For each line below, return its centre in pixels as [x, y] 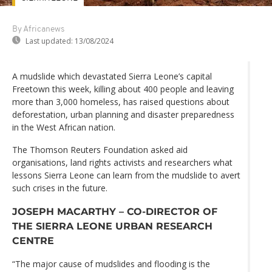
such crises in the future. [60, 188]
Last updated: [49, 41]
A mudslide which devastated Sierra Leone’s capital [112, 76]
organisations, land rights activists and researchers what [122, 162]
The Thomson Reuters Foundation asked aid [100, 149]
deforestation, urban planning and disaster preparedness [123, 114]
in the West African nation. [64, 127]
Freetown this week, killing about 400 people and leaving [123, 89]
